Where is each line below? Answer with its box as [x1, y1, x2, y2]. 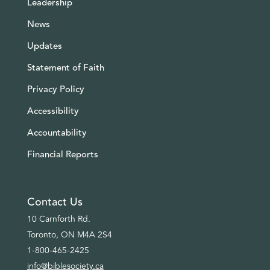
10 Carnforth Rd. [27, 213, 90, 226]
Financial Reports [27, 148, 98, 162]
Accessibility [27, 104, 79, 119]
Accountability [27, 126, 87, 140]
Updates [27, 39, 62, 54]
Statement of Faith [27, 61, 104, 75]
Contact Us [27, 193, 83, 211]
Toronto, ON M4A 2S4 [27, 228, 112, 242]
